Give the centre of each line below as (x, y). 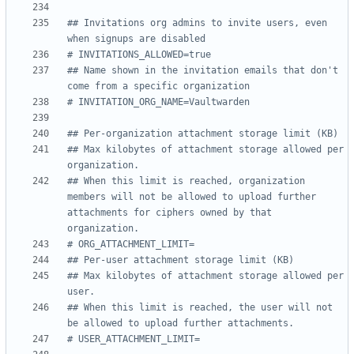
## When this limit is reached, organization (186, 181)
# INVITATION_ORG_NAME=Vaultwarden (158, 102)
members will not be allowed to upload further (192, 197)
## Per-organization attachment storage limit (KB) (203, 134)
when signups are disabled (136, 39)
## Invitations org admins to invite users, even (197, 23)
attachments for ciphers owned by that (169, 213)
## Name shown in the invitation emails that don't (203, 71)
